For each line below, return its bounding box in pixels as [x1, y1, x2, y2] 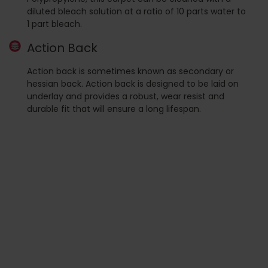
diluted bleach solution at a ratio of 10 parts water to [27, 5, 246, 17]
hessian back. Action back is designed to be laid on [27, 77, 239, 90]
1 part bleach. [27, 17, 82, 30]
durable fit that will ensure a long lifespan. [27, 102, 201, 115]
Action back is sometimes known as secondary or [27, 65, 234, 77]
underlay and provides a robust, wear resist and [27, 90, 224, 102]
